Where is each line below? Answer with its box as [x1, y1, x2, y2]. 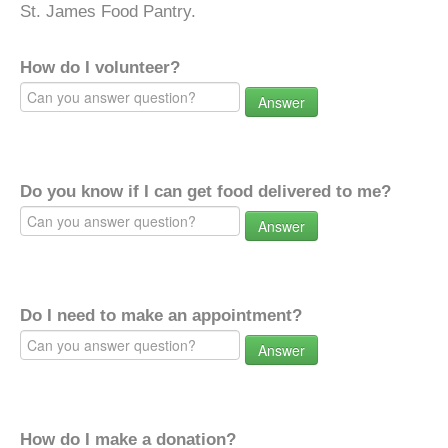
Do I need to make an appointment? [20, 306, 302, 325]
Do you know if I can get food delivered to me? [20, 182, 391, 201]
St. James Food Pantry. [20, 2, 196, 21]
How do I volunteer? [20, 58, 180, 77]
